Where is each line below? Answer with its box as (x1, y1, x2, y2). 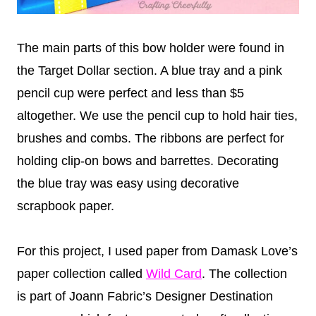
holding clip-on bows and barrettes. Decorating (17, 154, 279, 169)
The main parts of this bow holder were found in (17, 41, 284, 56)
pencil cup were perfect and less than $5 (17, 86, 244, 101)
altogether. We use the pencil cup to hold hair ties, (17, 109, 298, 123)
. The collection (202, 267, 287, 281)
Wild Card (146, 267, 202, 281)
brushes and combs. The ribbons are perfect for (17, 131, 284, 146)
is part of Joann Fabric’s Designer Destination (17, 289, 273, 304)
